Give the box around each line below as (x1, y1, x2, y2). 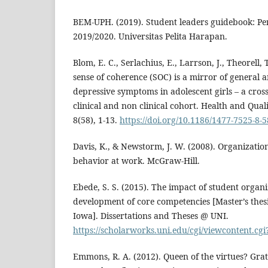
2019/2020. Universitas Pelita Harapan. (73, 30, 227, 42)
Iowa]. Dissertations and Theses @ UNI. (73, 209, 229, 221)
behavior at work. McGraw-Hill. (73, 154, 200, 166)
